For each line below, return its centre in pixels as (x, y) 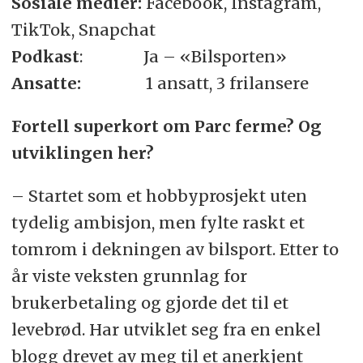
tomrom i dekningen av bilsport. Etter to (175, 250)
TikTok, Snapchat (83, 30)
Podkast (45, 57)
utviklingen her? (82, 153)
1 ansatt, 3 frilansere (227, 83)
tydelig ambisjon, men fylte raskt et (158, 223)
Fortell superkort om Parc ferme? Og (166, 126)
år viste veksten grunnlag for (129, 276)
